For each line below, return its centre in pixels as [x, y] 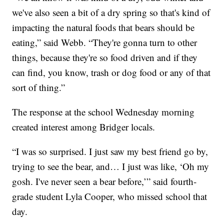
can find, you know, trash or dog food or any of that [111, 72]
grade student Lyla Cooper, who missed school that [110, 196]
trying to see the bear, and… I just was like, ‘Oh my [111, 166]
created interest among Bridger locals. [84, 127]
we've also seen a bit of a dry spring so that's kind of [111, 12]
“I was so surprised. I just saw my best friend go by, [110, 151]
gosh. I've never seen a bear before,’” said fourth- [104, 181]
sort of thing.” [39, 87]
